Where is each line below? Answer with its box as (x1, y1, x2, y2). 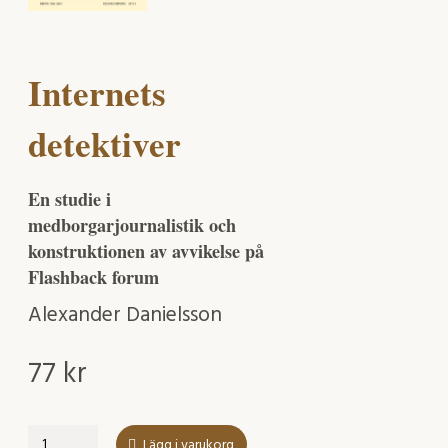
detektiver (28, 117, 181, 169)
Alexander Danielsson (28, 299, 222, 333)
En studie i (28, 186, 111, 213)
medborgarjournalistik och (28, 212, 236, 239)
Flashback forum (28, 264, 159, 291)
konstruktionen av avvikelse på (28, 238, 264, 265)
